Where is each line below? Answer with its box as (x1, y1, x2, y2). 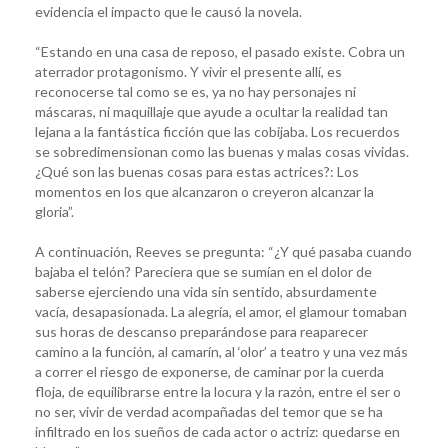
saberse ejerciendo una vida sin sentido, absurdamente (35, 282, 377, 300)
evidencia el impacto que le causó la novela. (35, 2, 305, 20)
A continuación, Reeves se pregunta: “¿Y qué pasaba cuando (35, 242, 412, 260)
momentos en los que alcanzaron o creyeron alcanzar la (35, 182, 374, 200)
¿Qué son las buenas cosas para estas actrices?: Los (35, 162, 359, 180)
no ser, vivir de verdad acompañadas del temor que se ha (35, 402, 383, 420)
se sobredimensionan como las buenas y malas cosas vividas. (35, 142, 409, 160)
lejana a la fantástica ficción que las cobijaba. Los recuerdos (35, 122, 400, 140)
